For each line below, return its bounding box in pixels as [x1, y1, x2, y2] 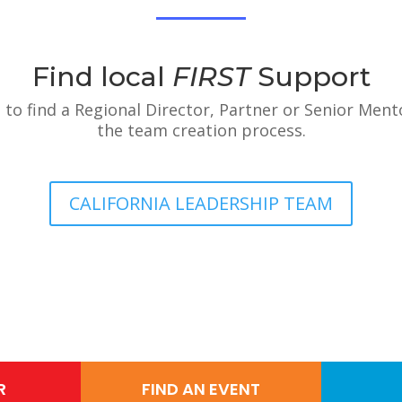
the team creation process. [96, 119, 306, 142]
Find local [31, 60, 172, 94]
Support [249, 60, 371, 94]
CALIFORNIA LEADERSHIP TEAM [69, 191, 333, 216]
